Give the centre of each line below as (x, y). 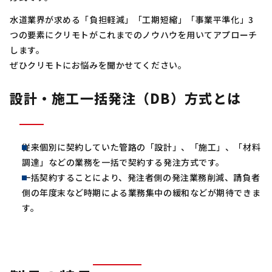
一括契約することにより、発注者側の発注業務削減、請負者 (141, 178)
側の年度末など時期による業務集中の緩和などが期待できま (141, 193)
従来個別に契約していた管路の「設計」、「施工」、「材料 (141, 147)
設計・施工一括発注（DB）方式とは (125, 98)
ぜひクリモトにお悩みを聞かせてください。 (98, 65)
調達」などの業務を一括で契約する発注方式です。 (123, 162)
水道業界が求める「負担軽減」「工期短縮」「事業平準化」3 (132, 20)
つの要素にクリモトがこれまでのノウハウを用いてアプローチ (134, 35)
